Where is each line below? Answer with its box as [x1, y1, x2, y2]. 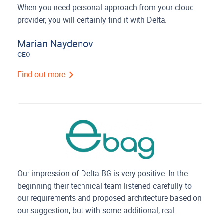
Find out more [17, 69, 68, 79]
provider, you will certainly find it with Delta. [17, 15, 167, 25]
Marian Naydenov [17, 37, 94, 50]
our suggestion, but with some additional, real [17, 205, 175, 215]
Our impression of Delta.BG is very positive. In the [17, 168, 188, 178]
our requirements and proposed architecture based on [17, 193, 202, 203]
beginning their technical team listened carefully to [17, 181, 192, 191]
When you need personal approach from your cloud [17, 2, 194, 12]
